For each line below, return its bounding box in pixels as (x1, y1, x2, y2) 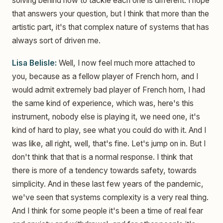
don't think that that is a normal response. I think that (12, 152, 193, 162)
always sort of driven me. (12, 35, 101, 45)
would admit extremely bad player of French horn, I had (12, 85, 205, 95)
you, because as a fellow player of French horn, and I (12, 72, 198, 82)
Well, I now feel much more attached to (57, 58, 195, 68)
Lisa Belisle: (12, 58, 57, 68)
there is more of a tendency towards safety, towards (12, 166, 197, 176)
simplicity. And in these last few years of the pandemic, (12, 179, 204, 189)
